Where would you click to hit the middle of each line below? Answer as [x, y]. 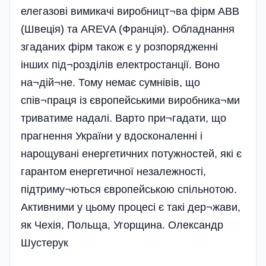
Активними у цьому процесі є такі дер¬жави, [131, 208]
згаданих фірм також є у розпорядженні [119, 47]
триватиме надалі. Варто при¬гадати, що [123, 118]
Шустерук [45, 243]
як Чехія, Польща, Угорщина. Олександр [122, 225]
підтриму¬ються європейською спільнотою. [129, 190]
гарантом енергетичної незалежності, [113, 172]
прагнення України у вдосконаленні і [112, 136]
